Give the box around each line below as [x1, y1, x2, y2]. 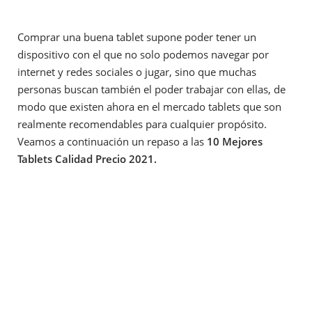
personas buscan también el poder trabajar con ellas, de [17, 82, 286, 96]
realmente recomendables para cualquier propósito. [17, 117, 267, 131]
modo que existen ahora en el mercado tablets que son [17, 100, 281, 114]
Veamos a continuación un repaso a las [17, 134, 207, 148]
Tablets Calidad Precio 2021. [17, 152, 157, 166]
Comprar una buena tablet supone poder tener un [17, 30, 256, 44]
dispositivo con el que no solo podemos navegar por [17, 47, 269, 61]
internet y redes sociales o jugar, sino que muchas [17, 65, 256, 79]
